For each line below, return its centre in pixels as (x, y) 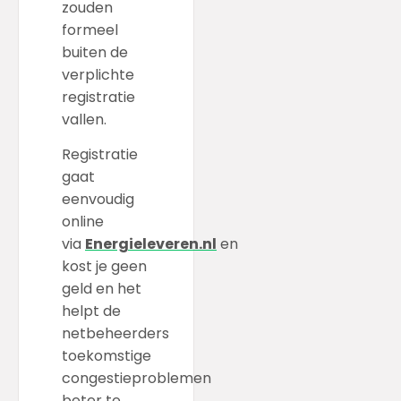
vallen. (84, 119)
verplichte (98, 74)
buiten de (95, 52)
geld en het (102, 289)
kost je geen (104, 267)
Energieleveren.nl (151, 244)
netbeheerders (115, 334)
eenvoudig (98, 200)
